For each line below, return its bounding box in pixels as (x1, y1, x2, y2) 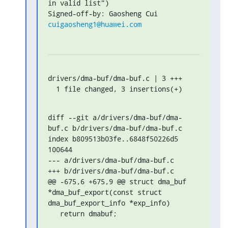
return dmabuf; (48, 208, 60, 218)
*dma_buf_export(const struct (48, 187, 162, 197)
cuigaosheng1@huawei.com (48, 19, 141, 29)
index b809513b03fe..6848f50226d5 (48, 133, 178, 144)
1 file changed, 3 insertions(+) (56, 83, 182, 94)
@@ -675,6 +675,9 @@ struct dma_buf (48, 176, 186, 186)
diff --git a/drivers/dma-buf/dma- (48, 112, 182, 122)
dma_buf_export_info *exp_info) (48, 197, 170, 208)
